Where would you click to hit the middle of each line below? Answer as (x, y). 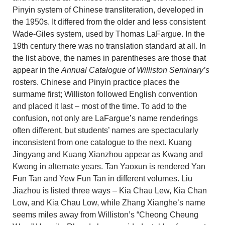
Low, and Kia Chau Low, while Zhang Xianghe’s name (109, 202)
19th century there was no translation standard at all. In (109, 46)
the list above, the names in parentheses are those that (109, 58)
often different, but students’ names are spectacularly (105, 130)
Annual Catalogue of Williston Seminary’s (135, 70)
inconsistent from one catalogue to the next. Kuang (102, 142)
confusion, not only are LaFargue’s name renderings (105, 118)
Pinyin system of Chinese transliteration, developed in (108, 10)
